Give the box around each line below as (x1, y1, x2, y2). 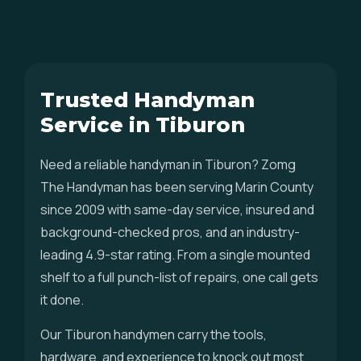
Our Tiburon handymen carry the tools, (40, 326, 267, 343)
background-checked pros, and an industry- (40, 223, 300, 241)
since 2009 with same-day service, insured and (40, 201, 314, 218)
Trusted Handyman (40, 87, 255, 112)
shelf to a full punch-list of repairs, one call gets (40, 268, 318, 286)
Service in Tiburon (40, 112, 245, 137)
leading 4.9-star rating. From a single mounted (40, 246, 310, 263)
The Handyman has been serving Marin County (40, 178, 313, 196)
